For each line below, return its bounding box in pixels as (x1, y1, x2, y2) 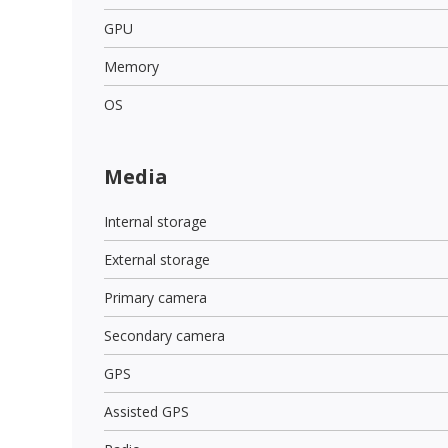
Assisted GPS (104, 401, 189, 421)
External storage (104, 249, 210, 269)
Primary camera (104, 287, 207, 307)
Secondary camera (104, 325, 225, 345)
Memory (104, 56, 159, 76)
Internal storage (104, 211, 207, 231)
